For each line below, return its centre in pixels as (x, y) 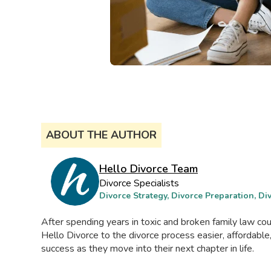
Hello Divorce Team (149, 168)
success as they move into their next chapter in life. (148, 248)
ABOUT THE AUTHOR (101, 135)
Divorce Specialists (139, 183)
